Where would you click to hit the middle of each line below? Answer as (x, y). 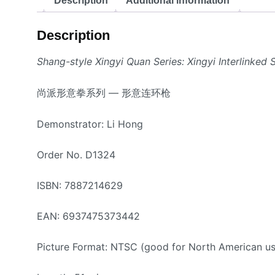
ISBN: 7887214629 (80, 185)
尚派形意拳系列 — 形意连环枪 (104, 93)
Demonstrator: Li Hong (90, 124)
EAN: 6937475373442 (88, 216)
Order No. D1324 (76, 154)
